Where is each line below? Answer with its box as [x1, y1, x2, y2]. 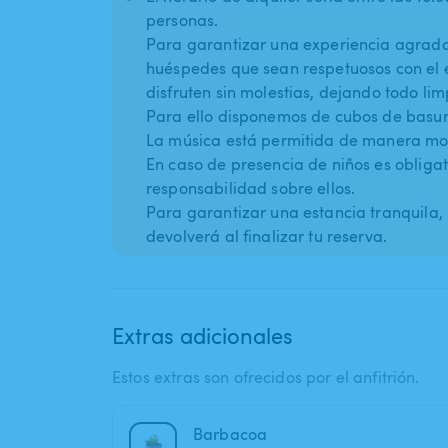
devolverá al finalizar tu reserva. [146, 225, 388, 248]
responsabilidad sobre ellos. [146, 177, 356, 200]
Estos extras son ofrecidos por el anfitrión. [112, 366, 420, 389]
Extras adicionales [112, 320, 293, 351]
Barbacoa [193, 423, 268, 446]
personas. [146, 9, 219, 32]
